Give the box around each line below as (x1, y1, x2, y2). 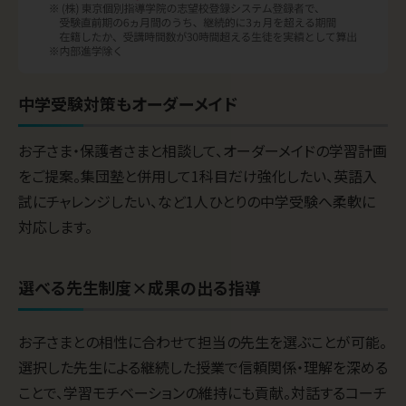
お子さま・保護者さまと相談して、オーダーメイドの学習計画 (18, 140, 387, 162)
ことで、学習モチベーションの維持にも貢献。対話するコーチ (18, 382, 387, 404)
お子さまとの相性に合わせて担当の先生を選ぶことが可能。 (18, 331, 387, 353)
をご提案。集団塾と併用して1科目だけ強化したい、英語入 (18, 165, 377, 188)
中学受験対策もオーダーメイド (18, 92, 237, 116)
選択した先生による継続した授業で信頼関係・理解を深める (18, 356, 388, 379)
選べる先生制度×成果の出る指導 (18, 275, 261, 300)
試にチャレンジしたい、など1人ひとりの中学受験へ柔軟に (18, 190, 375, 213)
